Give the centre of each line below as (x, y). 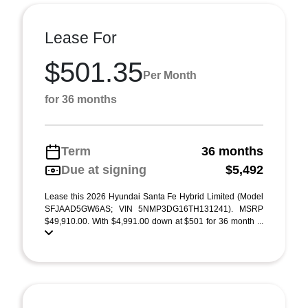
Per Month (170, 75)
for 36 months (81, 99)
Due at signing (104, 170)
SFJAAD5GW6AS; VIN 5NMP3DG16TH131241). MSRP (154, 209)
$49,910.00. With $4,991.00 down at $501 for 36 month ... (154, 221)
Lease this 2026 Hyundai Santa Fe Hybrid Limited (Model (154, 197)
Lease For (81, 38)
